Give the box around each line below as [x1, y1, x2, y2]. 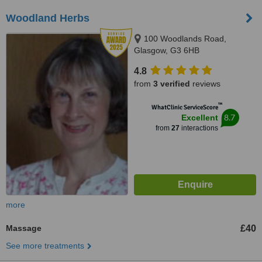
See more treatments [6, 241, 84, 250]
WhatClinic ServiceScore [151, 104, 218, 111]
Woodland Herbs [6, 12, 89, 24]
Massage [6, 223, 42, 233]
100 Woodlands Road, [144, 34, 226, 43]
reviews [190, 79, 220, 88]
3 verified [153, 79, 190, 88]
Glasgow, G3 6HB [134, 46, 199, 55]
